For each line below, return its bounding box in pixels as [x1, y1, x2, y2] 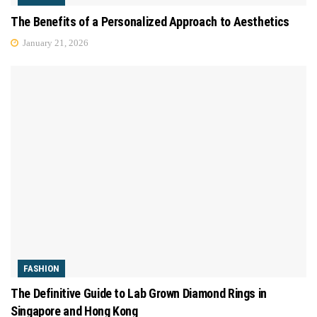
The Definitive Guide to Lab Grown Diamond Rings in [11, 285, 267, 301]
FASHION [23, 263, 59, 274]
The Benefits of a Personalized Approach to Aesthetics [11, 14, 289, 29]
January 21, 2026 [21, 38, 88, 48]
